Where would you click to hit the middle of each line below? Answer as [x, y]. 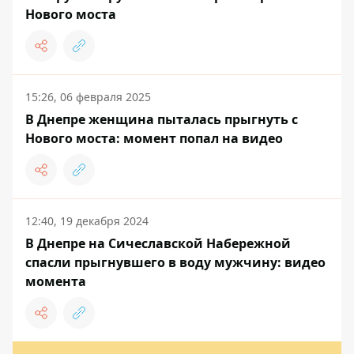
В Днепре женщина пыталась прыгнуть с [162, 119]
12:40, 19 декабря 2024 [87, 221]
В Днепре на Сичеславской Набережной [158, 243]
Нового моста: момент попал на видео [154, 138]
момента [56, 281]
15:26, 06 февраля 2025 [88, 97]
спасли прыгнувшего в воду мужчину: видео [175, 262]
